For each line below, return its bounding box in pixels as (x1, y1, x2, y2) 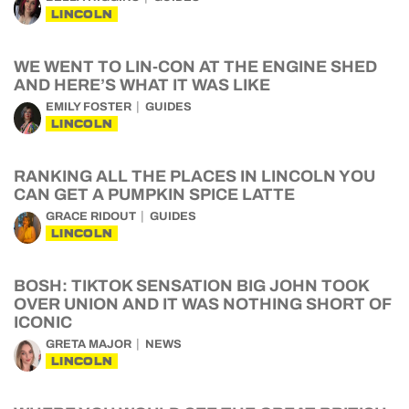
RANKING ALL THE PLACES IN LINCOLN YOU (14, 167, 375, 185)
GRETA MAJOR (46, 338, 131, 351)
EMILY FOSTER (46, 100, 131, 113)
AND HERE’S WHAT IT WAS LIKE (14, 76, 270, 94)
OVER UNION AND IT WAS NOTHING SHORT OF (14, 295, 391, 313)
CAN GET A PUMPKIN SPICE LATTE (14, 185, 295, 204)
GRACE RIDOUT (46, 210, 136, 223)
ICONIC (14, 313, 72, 331)
